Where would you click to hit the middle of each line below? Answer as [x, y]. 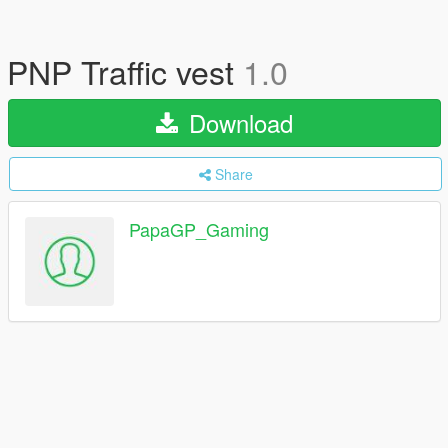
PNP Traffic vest [125, 71]
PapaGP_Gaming [199, 229]
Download [237, 122]
